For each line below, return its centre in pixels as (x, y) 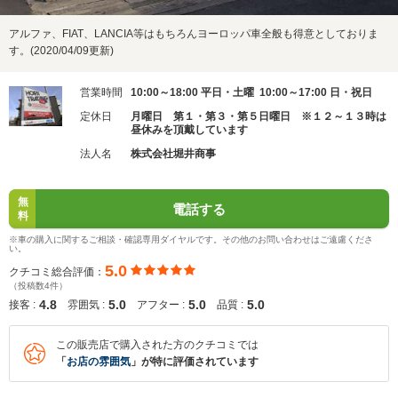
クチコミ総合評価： (57, 271)
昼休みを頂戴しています (189, 130)
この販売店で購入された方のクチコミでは (157, 345)
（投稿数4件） (38, 286)
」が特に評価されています (195, 362)
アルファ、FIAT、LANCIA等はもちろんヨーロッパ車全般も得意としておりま (194, 34)
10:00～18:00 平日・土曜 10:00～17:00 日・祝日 (251, 92)
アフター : (161, 305)
